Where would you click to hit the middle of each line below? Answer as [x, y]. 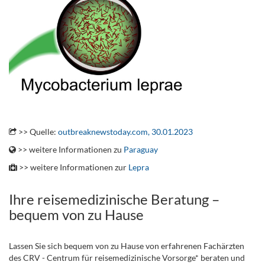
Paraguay [141, 149]
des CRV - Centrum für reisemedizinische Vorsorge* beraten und [127, 257]
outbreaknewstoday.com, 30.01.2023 [125, 131]
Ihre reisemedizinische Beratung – [114, 199]
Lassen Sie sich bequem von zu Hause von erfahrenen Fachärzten [127, 245]
